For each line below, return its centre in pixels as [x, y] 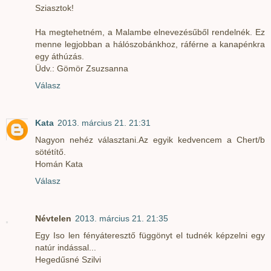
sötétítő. [51, 152]
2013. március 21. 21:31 [104, 122]
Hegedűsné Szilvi [68, 259]
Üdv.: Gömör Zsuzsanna [82, 68]
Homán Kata [59, 164]
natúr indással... [66, 247]
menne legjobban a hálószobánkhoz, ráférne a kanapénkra [150, 44]
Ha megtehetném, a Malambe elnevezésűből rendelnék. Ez [150, 32]
